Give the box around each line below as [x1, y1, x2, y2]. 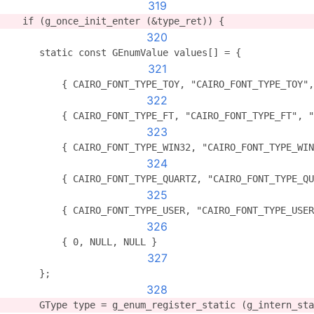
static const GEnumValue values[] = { [6, 47, 241, 58]
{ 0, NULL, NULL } [6, 236, 157, 247]
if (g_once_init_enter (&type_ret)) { [6, 15, 224, 27]
